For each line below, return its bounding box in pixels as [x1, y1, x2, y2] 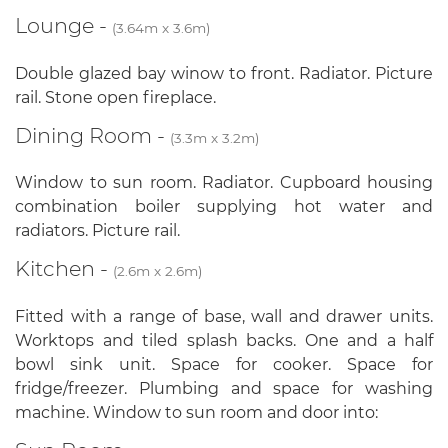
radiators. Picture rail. [15, 221, 180, 241]
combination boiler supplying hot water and [15, 197, 433, 217]
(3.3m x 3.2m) [170, 129, 259, 146]
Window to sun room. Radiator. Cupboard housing [15, 173, 433, 193]
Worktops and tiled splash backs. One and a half [15, 331, 433, 351]
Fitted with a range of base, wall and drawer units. [15, 307, 433, 327]
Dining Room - [15, 122, 170, 148]
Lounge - [15, 12, 112, 38]
